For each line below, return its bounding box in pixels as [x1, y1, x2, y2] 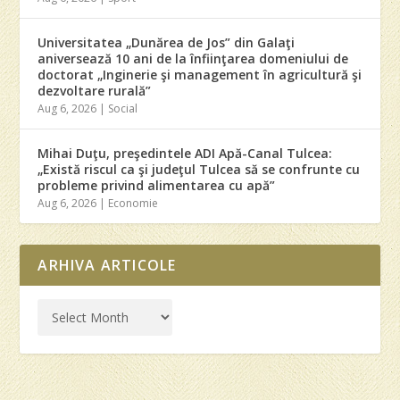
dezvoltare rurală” [37, 82, 152, 100]
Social [108, 101, 138, 117]
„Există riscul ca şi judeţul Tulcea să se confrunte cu [37, 161, 361, 179]
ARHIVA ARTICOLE [37, 255, 177, 276]
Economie [108, 196, 159, 212]
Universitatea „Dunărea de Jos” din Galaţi [37, 34, 296, 52]
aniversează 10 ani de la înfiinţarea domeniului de [37, 50, 349, 68]
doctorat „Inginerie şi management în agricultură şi [37, 66, 362, 84]
